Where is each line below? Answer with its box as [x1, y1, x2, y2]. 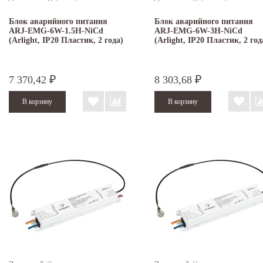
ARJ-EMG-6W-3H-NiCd [154, 26, 242, 36]
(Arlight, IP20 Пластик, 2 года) [9, 36, 123, 45]
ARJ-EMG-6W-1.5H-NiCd [9, 26, 103, 36]
